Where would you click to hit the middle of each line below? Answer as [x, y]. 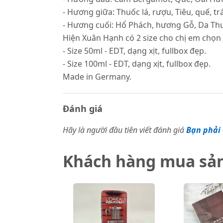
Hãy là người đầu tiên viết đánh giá [123, 130]
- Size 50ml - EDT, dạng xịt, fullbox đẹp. [134, 51]
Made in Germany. [97, 77]
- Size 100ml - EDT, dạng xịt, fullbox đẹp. [137, 64]
